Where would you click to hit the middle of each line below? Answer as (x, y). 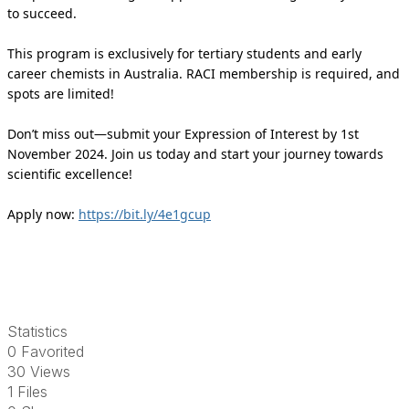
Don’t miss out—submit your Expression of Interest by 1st (183, 133)
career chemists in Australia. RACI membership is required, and (204, 73)
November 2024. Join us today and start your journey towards (195, 153)
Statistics (37, 331)
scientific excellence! (70, 173)
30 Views (39, 371)
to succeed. (42, 13)
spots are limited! (61, 93)
